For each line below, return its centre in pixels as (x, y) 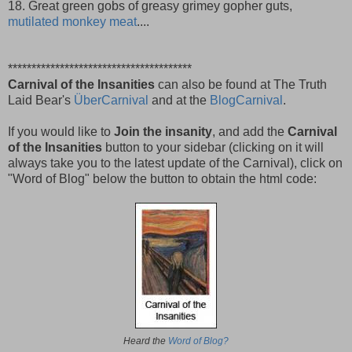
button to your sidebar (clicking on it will (213, 147)
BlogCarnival (246, 100)
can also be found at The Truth (241, 84)
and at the (179, 100)
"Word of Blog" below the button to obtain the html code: (162, 178)
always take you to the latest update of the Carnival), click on (175, 163)
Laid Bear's (41, 100)
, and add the (250, 131)
